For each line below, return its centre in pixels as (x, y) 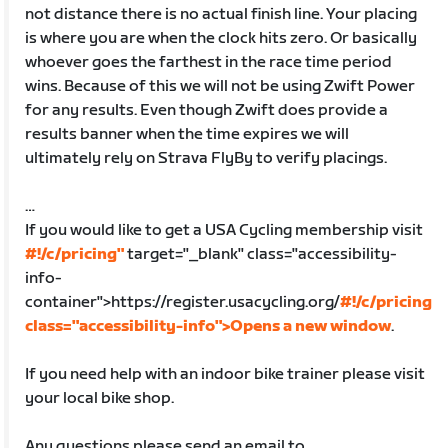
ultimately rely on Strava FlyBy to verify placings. (206, 158)
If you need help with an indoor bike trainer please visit (225, 374)
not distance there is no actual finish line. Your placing (221, 14)
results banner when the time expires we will (187, 134)
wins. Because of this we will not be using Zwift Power (220, 86)
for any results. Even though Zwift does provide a (207, 110)
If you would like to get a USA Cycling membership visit (224, 230)
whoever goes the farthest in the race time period (209, 62)
